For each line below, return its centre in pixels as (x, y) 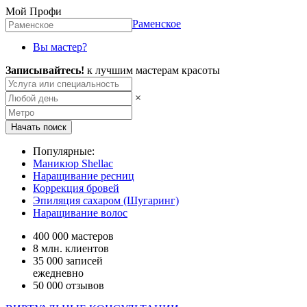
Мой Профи (34, 11)
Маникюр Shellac (73, 163)
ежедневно (58, 273)
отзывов (84, 285)
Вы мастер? (60, 47)
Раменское (157, 24)
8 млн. (48, 248)
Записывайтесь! (45, 70)
